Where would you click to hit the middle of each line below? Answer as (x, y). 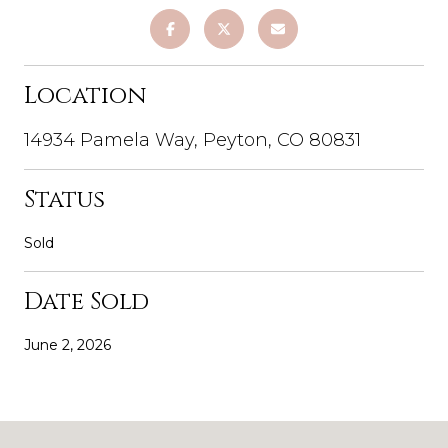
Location (85, 96)
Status (64, 200)
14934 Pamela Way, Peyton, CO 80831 (192, 140)
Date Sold (86, 302)
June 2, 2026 (67, 345)
